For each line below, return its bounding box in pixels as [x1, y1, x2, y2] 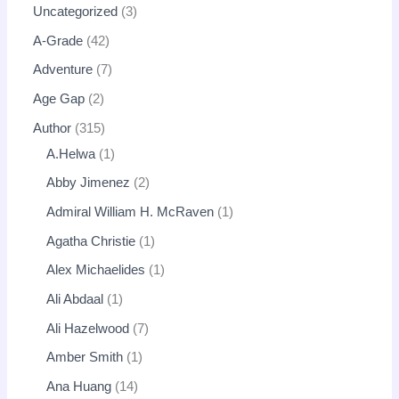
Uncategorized [33, 4, 118, 20]
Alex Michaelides [46, 263, 146, 278]
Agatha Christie [46, 233, 136, 248]
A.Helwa [46, 146, 96, 161]
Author [33, 120, 72, 135]
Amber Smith [46, 350, 124, 365]
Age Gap [33, 92, 85, 107]
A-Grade [33, 33, 84, 48]
